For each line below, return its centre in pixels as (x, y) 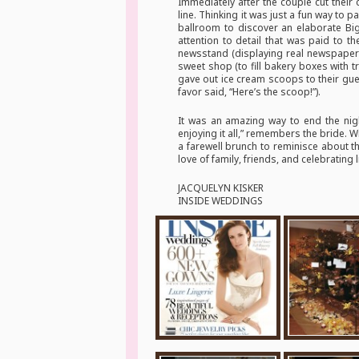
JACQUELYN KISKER (221, 188)
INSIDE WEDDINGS (220, 201)
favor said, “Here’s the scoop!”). (249, 92)
